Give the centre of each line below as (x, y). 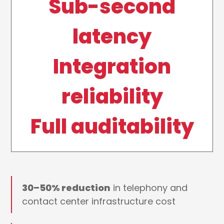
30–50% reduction (66, 188)
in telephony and (149, 188)
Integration (112, 67)
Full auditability (112, 127)
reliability (112, 97)
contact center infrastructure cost (99, 201)
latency (112, 37)
